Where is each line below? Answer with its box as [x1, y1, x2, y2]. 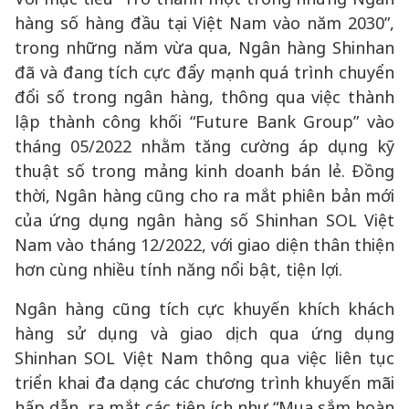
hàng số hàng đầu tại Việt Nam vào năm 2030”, [15, 12, 394, 34]
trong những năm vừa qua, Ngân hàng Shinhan [15, 37, 394, 58]
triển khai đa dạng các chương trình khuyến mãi [15, 372, 394, 393]
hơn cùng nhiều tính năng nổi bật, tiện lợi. [15, 258, 342, 280]
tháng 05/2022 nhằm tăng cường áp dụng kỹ [15, 135, 394, 157]
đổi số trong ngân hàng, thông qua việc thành [15, 86, 394, 108]
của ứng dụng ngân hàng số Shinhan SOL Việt [15, 209, 394, 231]
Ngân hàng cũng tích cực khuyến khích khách [15, 298, 394, 320]
